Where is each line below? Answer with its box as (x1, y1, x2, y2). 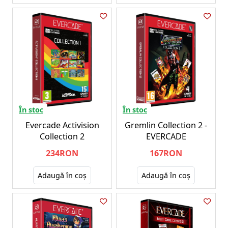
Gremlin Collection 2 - (125, 119, 207, 131)
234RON (46, 147, 78, 159)
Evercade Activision (25, 119, 99, 131)
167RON (150, 147, 182, 159)
